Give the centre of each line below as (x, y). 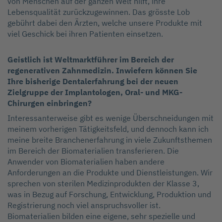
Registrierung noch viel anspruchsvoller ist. (84, 205)
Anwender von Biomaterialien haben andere (86, 162)
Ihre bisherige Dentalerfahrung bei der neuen (93, 82)
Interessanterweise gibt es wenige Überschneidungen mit (111, 118)
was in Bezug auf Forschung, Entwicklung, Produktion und (109, 194)
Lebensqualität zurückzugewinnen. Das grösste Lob (99, 12)
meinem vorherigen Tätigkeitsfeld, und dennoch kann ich (108, 129)
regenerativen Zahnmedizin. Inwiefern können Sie (102, 71)
